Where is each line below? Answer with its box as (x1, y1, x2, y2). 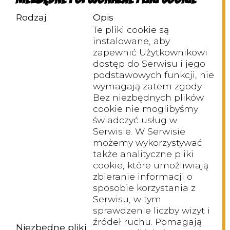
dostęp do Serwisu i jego (93, 58, 205, 69)
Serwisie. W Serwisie (93, 126, 185, 137)
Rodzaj (16, 12, 47, 23)
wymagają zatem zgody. (93, 81, 203, 92)
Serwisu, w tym (93, 194, 161, 205)
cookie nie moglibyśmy (93, 103, 198, 114)
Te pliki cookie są (93, 24, 169, 35)
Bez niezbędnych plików (93, 92, 204, 103)
